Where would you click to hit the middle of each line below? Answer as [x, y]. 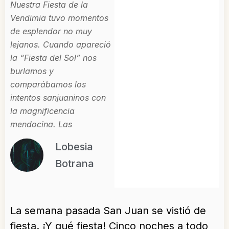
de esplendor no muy [51, 31]
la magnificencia [42, 111]
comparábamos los [48, 84]
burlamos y [32, 71]
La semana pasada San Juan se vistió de [108, 211]
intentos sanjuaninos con [58, 98]
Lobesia [74, 147]
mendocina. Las [41, 124]
